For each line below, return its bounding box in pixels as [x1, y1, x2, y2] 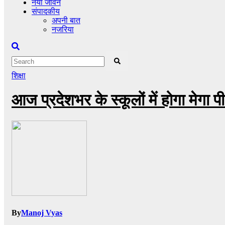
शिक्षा [12, 71, 26, 80]
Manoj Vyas [21, 208, 62, 217]
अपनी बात [52, 16, 80, 25]
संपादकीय [32, 7, 60, 16]
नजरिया [52, 25, 74, 34]
